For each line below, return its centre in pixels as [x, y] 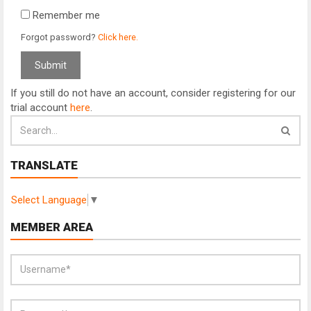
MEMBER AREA [52, 227]
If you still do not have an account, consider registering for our [153, 93]
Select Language [49, 200]
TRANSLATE [44, 165]
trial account [40, 108]
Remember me [65, 15]
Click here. [118, 37]
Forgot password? [59, 37]
